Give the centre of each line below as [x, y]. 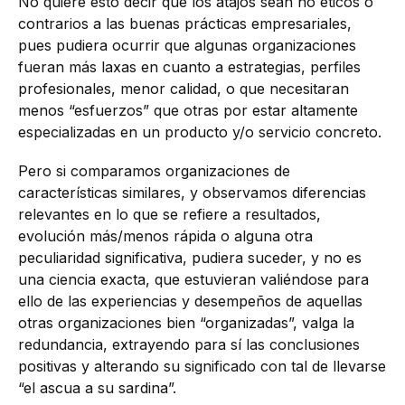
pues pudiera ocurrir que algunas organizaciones [187, 46]
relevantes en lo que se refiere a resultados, [170, 215]
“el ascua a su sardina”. [97, 388]
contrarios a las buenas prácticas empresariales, [185, 24]
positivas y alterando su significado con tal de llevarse [202, 367]
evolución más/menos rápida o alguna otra [165, 236]
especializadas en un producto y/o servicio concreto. [200, 132]
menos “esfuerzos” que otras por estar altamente [188, 111]
